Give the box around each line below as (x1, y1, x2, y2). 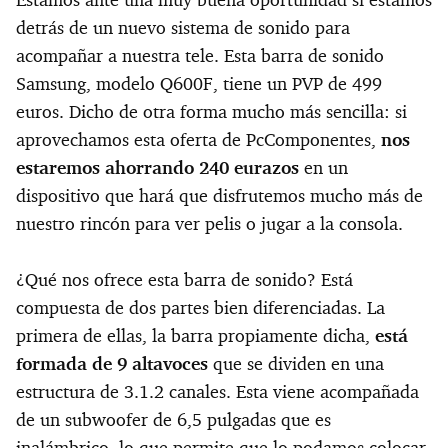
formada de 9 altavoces (16, 352, 208, 375)
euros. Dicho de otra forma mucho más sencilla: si (16, 100, 407, 123)
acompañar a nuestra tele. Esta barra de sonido (16, 44, 384, 67)
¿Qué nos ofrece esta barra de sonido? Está (16, 268, 353, 291)
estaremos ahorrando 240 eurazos (16, 156, 304, 179)
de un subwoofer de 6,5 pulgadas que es (16, 408, 331, 431)
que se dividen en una (208, 352, 384, 375)
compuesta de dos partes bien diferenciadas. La (16, 296, 385, 319)
